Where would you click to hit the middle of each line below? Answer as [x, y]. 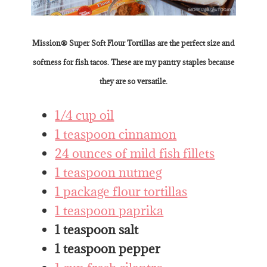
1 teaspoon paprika [109, 211]
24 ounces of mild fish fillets [135, 154]
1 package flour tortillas [121, 192]
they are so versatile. [133, 81]
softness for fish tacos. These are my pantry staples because [133, 62]
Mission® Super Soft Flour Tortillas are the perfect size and [133, 43]
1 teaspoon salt [97, 230]
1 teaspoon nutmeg [108, 173]
